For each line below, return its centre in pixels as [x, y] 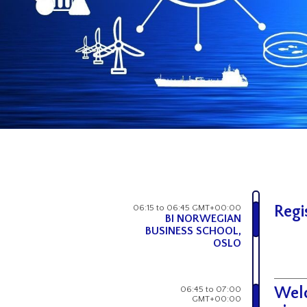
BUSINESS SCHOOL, [193, 231]
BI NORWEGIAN [203, 219]
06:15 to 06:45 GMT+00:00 [187, 208]
